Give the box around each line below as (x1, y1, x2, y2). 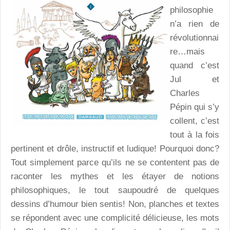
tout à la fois (170, 130, 219, 140)
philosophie (170, 5, 213, 15)
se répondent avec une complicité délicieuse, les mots (11, 213, 219, 223)
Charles (170, 88, 200, 99)
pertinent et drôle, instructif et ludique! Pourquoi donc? (11, 144, 219, 154)
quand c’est (170, 61, 219, 71)
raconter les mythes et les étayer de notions (11, 171, 219, 182)
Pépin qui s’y (170, 102, 219, 112)
